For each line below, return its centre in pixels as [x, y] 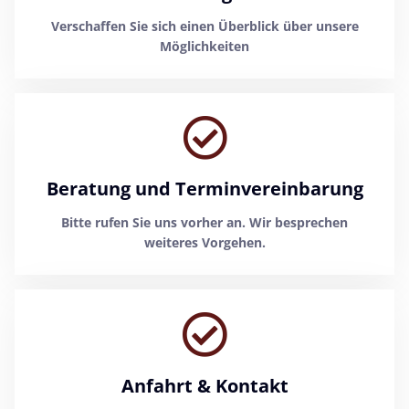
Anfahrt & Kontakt [204, 385]
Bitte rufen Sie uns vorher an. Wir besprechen [204, 222]
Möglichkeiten [204, 46]
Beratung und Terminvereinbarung [204, 188]
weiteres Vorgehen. [204, 242]
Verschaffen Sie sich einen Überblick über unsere [204, 26]
